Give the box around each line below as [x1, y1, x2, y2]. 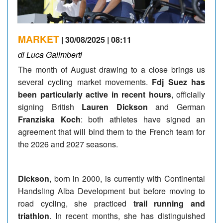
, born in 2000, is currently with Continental [49, 172, 205, 184]
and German [147, 101, 206, 112]
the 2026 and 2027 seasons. [18, 138, 118, 150]
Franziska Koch [18, 113, 81, 125]
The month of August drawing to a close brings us [18, 63, 205, 75]
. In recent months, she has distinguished [49, 210, 205, 222]
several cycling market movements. [18, 76, 152, 88]
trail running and [133, 197, 206, 209]
